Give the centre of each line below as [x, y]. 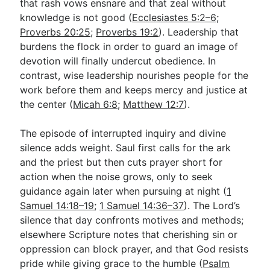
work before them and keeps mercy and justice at [134, 89]
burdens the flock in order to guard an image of [129, 46]
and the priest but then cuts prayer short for [121, 162]
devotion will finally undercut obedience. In [118, 61]
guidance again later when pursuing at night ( [124, 191]
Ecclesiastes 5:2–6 [174, 17]
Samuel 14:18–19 [57, 205]
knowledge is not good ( [76, 17]
